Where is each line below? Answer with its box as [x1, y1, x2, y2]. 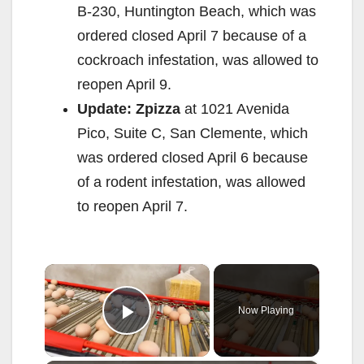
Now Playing [238, 304, 295, 316]
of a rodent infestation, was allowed [77, 173, 305, 190]
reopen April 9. [77, 76, 171, 93]
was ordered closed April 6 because [77, 149, 308, 166]
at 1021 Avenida [180, 100, 289, 117]
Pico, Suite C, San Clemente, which [77, 124, 308, 141]
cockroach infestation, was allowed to [77, 51, 318, 68]
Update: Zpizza [77, 100, 180, 117]
